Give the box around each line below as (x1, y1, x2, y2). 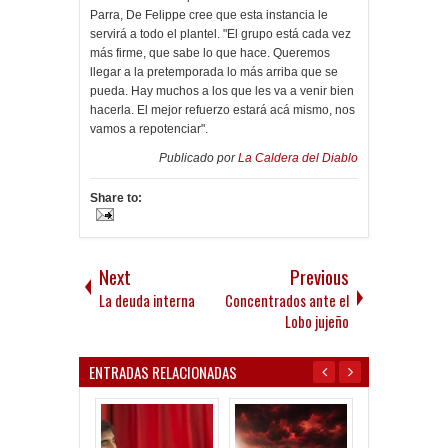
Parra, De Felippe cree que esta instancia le (90, 8, 328, 23)
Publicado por (159, 151, 238, 166)
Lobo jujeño (285, 311, 349, 333)
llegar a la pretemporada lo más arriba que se (90, 65, 338, 80)
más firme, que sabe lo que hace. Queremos (90, 46, 330, 61)
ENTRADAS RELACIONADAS (89, 361, 237, 384)
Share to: (90, 191, 142, 206)
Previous (290, 263, 349, 291)
